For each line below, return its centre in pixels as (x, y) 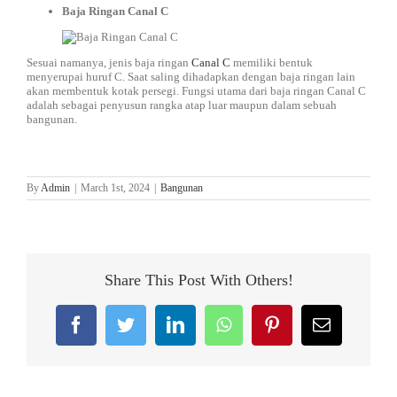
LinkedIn (216, 324)
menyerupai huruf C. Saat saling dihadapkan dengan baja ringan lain (191, 77)
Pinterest (311, 324)
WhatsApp (268, 324)
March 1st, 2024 (115, 188)
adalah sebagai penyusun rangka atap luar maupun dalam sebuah (182, 105)
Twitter (160, 324)
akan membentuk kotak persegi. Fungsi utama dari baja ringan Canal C (196, 91)
